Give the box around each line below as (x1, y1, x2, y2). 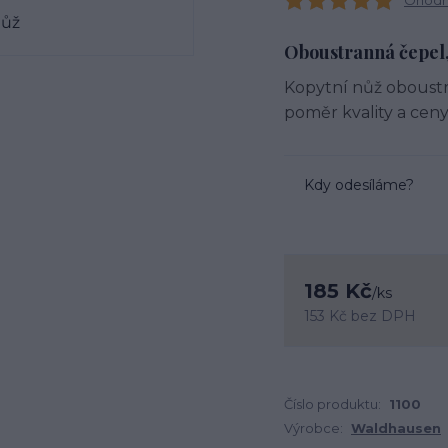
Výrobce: (284, 420, 343, 436)
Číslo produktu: (284, 396, 381, 412)
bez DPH (351, 307, 416, 325)
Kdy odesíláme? (304, 176, 414, 194)
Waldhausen (351, 420, 441, 436)
